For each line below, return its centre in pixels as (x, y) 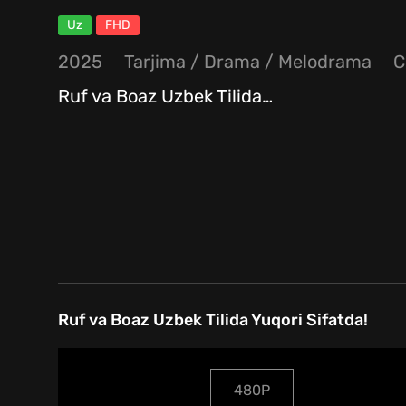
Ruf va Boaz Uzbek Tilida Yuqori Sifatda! (213, 320)
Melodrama (325, 62)
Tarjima (155, 62)
